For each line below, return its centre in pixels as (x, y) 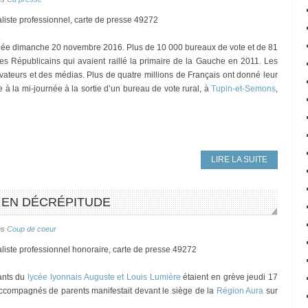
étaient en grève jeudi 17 (229, 277)
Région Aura (240, 291)
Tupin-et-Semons (243, 89)
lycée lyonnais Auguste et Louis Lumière (103, 277)
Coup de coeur (32, 229)
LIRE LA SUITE (239, 159)
